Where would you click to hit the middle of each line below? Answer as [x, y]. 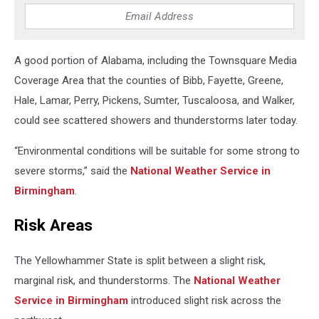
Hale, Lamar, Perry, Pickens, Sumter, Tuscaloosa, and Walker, [155, 100]
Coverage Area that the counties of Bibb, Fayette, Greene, [149, 80]
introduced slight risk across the [205, 300]
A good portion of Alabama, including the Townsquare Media [156, 60]
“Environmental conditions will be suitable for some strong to [157, 151]
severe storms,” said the [72, 171]
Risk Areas [53, 225]
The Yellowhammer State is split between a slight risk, [140, 260]
